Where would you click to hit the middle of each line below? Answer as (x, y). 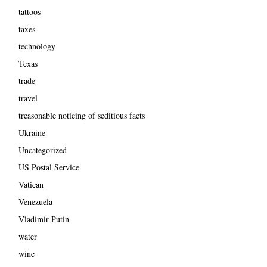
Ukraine (32, 132)
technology (37, 46)
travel (28, 98)
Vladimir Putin (44, 219)
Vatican (31, 184)
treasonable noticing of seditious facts (81, 115)
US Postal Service (49, 167)
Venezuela (35, 201)
